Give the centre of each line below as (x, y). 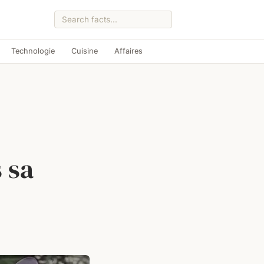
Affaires (128, 51)
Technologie (33, 51)
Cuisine (84, 51)
